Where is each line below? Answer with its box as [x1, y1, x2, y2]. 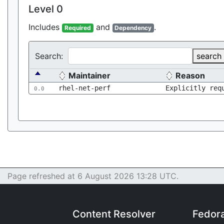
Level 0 [28, 3, 63, 15]
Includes [28, 22, 62, 32]
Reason [175, 70, 205, 80]
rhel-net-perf [58, 84, 110, 92]
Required [64, 24, 91, 31]
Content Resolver [72, 208, 155, 220]
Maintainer [68, 70, 110, 80]
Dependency [114, 24, 152, 31]
